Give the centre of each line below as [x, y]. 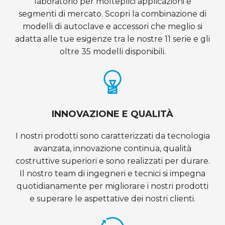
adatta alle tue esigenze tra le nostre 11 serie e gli [113, 39]
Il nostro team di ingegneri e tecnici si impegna [113, 174]
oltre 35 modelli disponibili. [113, 52]
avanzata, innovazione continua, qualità [113, 149]
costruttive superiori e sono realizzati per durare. [113, 161]
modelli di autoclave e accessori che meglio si [113, 27]
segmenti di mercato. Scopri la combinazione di [113, 14]
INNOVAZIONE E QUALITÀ [113, 114]
